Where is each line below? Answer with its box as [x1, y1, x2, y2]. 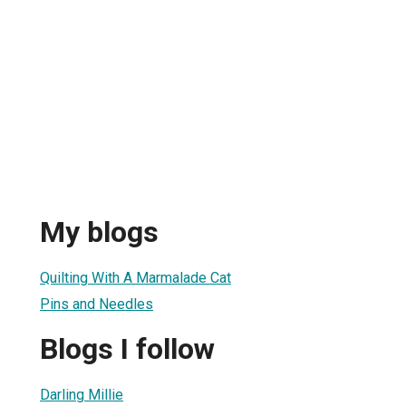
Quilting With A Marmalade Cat [40, 268, 231, 286]
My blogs [40, 215, 159, 250]
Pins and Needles [40, 295, 153, 313]
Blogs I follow [40, 332, 215, 367]
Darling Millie [40, 385, 123, 403]
